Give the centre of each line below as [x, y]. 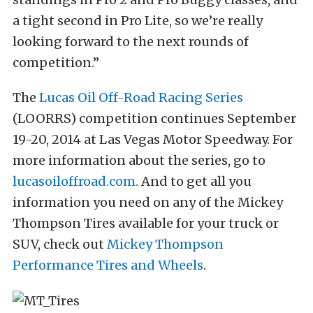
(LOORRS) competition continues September [154, 118]
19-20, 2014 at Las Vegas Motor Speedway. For [153, 139]
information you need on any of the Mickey [148, 202]
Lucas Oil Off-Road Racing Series [141, 97]
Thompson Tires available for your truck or [146, 223]
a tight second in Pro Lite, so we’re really [138, 21]
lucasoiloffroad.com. [75, 181]
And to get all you [195, 181]
